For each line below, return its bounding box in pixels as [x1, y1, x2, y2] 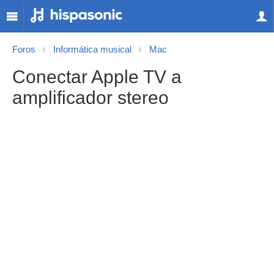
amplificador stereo [12, 87, 169, 108]
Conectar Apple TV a [12, 67, 182, 87]
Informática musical [53, 45, 131, 54]
